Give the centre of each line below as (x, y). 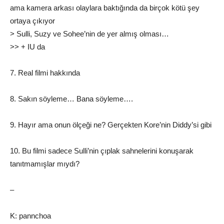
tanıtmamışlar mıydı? (45, 164)
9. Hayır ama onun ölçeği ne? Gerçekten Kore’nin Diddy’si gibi (111, 125)
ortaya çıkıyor (32, 21)
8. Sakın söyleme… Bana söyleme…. (71, 99)
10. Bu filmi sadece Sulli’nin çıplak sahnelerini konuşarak (102, 151)
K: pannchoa (30, 216)
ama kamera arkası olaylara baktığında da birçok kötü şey (105, 8)
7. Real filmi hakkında (45, 73)
